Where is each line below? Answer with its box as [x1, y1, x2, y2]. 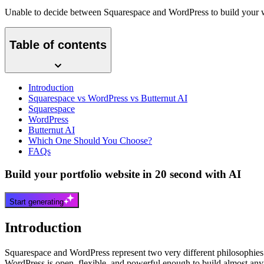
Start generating [9, 197, 64, 206]
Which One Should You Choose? [28, 136, 152, 146]
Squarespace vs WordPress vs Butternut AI [28, 93, 187, 104]
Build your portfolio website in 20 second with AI [5, 168, 241, 181]
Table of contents [9, 38, 107, 52]
